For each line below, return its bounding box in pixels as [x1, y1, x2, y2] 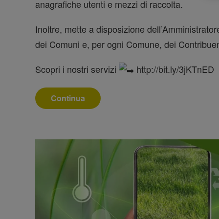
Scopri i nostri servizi [35, 62, 119, 75]
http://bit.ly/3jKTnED [134, 62, 214, 75]
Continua [51, 92, 85, 104]
